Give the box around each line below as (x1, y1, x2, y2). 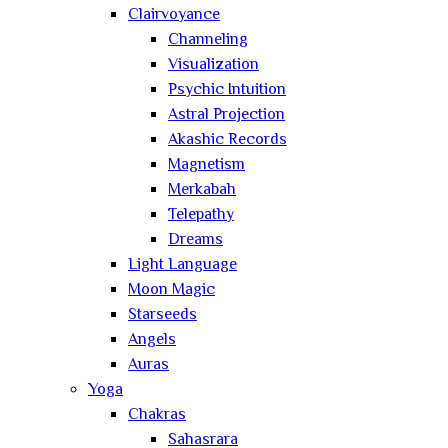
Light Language (128, 252, 237, 278)
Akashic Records (168, 127, 287, 153)
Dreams (168, 227, 223, 253)
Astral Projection (168, 102, 285, 128)
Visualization (168, 52, 259, 78)
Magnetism (168, 152, 245, 178)
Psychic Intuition (168, 77, 286, 103)
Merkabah (168, 177, 236, 203)
